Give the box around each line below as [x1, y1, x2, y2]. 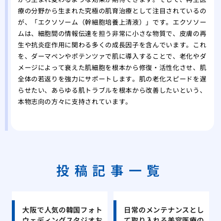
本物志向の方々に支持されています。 [17, 97, 133, 107]
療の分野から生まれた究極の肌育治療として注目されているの [17, 6, 207, 16]
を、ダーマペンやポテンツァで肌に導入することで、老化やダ [17, 51, 207, 61]
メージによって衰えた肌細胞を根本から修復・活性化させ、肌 [17, 63, 207, 73]
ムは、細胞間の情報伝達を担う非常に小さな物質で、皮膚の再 [17, 29, 207, 38]
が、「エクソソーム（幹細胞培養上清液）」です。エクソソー [17, 17, 207, 27]
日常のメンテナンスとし [124, 204, 204, 215]
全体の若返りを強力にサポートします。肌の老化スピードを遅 [17, 74, 207, 84]
